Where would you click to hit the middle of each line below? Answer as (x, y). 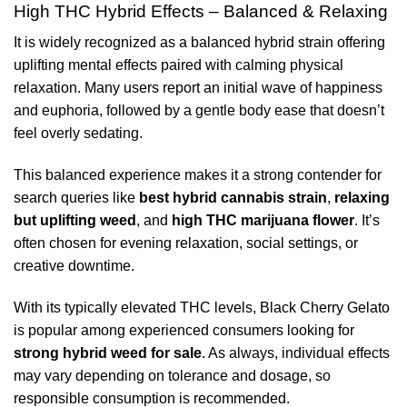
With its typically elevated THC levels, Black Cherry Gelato (202, 307)
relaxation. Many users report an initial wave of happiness (198, 88)
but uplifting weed (75, 221)
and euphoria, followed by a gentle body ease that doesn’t (199, 111)
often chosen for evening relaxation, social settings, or (186, 243)
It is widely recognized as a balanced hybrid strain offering (199, 43)
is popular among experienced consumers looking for (184, 330)
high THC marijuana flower (263, 221)
